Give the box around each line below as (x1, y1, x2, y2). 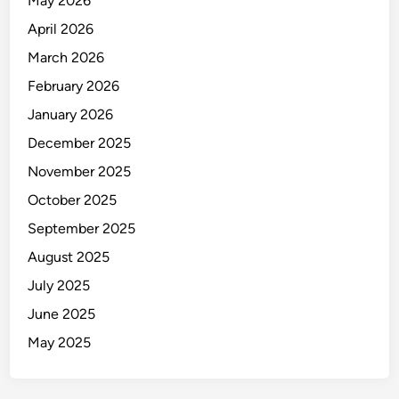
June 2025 (28, 305, 96, 322)
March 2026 (28, 49, 105, 66)
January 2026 (28, 106, 114, 123)
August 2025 (28, 248, 110, 265)
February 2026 (28, 77, 120, 94)
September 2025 (28, 220, 136, 237)
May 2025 (28, 334, 92, 351)
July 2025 (28, 277, 91, 294)
